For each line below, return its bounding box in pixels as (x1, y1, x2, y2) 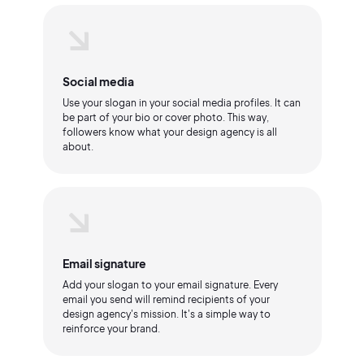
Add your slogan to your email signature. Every (62, 279, 278, 291)
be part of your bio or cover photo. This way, (62, 111, 269, 123)
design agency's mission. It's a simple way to (62, 308, 271, 320)
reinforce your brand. (62, 323, 160, 335)
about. (62, 141, 93, 153)
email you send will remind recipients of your (62, 293, 270, 305)
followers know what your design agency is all (62, 126, 277, 138)
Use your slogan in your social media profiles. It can (62, 97, 301, 109)
